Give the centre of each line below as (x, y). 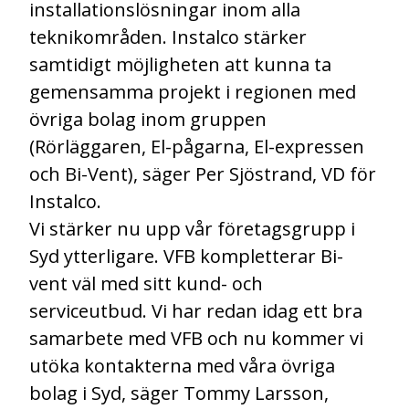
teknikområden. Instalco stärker (168, 37)
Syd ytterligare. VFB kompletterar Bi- (186, 256)
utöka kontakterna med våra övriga (182, 365)
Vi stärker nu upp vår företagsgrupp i (192, 228)
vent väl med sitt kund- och (146, 283)
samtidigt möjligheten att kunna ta (180, 64)
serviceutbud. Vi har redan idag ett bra (196, 310)
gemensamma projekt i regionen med (193, 91)
